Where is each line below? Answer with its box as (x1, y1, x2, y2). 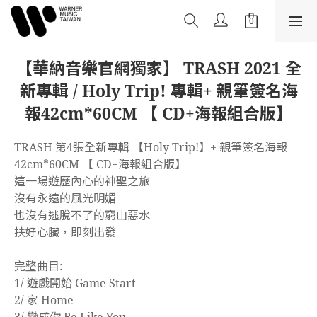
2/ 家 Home (14, 292, 74, 308)
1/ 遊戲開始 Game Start (14, 275, 136, 291)
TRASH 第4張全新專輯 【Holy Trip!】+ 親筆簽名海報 (14, 139, 287, 155)
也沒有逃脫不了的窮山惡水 (14, 207, 150, 223)
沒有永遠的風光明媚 (14, 190, 116, 206)
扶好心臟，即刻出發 (14, 224, 116, 240)
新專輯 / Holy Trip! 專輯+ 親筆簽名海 (19, 79, 298, 102)
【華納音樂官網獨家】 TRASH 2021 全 (16, 57, 301, 79)
